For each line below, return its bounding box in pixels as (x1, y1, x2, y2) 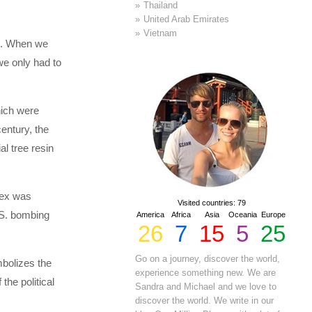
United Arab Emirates (143, 13, 230, 24)
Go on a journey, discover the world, (135, 253, 281, 265)
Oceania (228, 210, 257, 219)
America (136, 210, 165, 219)
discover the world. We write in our (135, 295, 274, 306)
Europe (260, 210, 286, 219)
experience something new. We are (135, 267, 276, 279)
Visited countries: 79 (178, 198, 247, 208)
